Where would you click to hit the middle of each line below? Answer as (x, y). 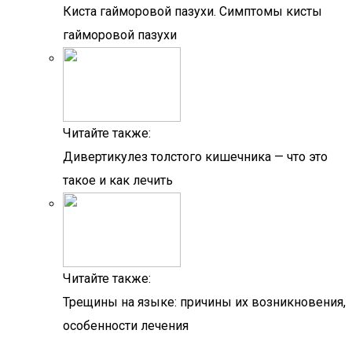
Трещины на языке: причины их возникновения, (204, 302)
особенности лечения (126, 326)
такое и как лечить (118, 180)
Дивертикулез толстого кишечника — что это (195, 157)
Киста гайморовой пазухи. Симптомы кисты (192, 11)
